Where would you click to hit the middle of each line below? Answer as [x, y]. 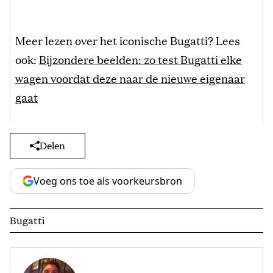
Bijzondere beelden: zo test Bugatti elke [140, 59]
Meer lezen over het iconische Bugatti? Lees [128, 41]
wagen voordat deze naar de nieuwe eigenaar [130, 78]
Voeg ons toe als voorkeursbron [108, 181]
